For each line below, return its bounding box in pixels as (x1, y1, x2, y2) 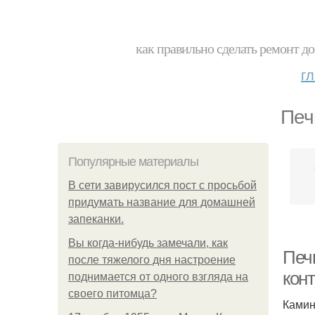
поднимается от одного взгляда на (68, 271, 248, 283)
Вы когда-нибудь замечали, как (68, 237, 228, 249)
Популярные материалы (68, 155, 198, 169)
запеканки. (68, 213, 124, 225)
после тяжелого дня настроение (68, 254, 236, 266)
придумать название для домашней (68, 196, 255, 208)
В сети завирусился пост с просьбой (68, 179, 257, 191)
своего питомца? (68, 288, 157, 300)
